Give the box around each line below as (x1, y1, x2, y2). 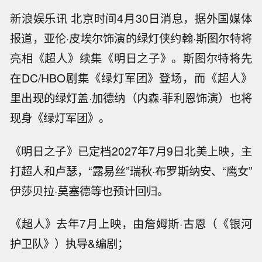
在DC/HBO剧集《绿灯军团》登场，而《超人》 (10, 69, 252, 86)
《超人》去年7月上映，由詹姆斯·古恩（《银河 (10, 215, 252, 232)
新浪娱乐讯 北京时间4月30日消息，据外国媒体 (10, 9, 252, 26)
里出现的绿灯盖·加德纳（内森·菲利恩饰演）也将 (10, 89, 252, 106)
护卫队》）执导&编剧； (10, 235, 129, 252)
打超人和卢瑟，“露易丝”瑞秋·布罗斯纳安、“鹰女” (10, 162, 252, 179)
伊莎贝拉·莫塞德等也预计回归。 (10, 182, 169, 199)
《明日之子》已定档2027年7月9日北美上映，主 (10, 142, 252, 159)
